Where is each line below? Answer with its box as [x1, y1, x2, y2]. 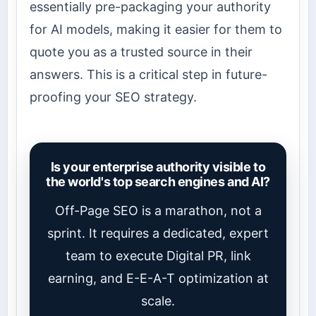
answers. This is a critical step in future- [30, 67, 267, 83]
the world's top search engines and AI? [46, 174, 270, 189]
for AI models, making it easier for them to [30, 22, 282, 37]
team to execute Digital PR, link [65, 248, 251, 263]
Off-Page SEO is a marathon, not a [54, 202, 262, 218]
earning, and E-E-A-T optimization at [47, 270, 269, 286]
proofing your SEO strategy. [30, 90, 197, 105]
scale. [141, 293, 175, 308]
